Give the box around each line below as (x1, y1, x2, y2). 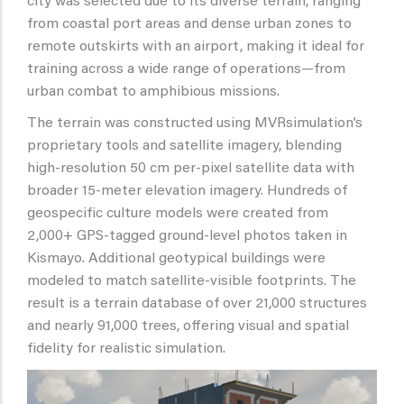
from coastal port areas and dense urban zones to (27, 16, 352, 32)
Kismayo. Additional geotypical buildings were (27, 251, 326, 266)
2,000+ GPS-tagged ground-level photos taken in (27, 228, 347, 243)
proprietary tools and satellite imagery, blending (27, 138, 342, 153)
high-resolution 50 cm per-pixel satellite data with (27, 161, 354, 176)
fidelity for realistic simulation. (27, 341, 225, 356)
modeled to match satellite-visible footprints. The (27, 273, 356, 289)
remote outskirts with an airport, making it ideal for (27, 39, 364, 54)
